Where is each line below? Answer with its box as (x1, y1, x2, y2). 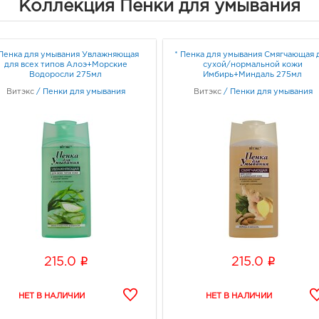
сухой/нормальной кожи (202, 61, 303, 68)
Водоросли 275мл (29, 70, 102, 78)
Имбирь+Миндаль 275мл (203, 70, 303, 78)
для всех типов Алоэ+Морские (4, 61, 127, 68)
